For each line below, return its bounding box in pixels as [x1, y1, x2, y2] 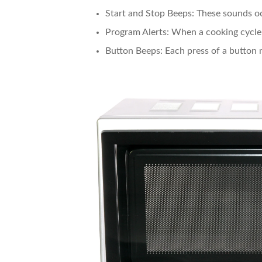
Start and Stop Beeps [105, 9, 192, 19]
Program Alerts [105, 27, 167, 37]
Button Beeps [105, 46, 160, 56]
